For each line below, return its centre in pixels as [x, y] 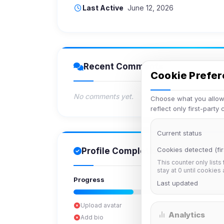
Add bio [92, 217]
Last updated [177, 183]
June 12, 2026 [150, 8]
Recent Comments [123, 66]
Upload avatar [101, 205]
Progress [89, 179]
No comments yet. [103, 96]
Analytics [186, 215]
